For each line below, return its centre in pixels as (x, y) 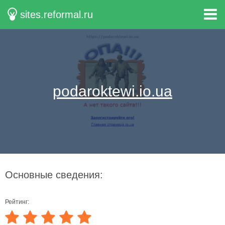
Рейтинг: (17, 202)
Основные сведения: (54, 175)
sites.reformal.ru (57, 15)
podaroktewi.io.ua (113, 91)
